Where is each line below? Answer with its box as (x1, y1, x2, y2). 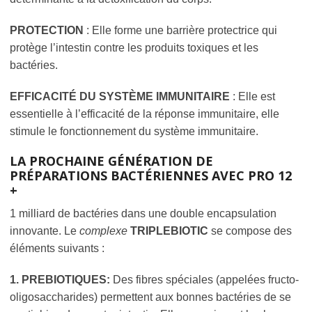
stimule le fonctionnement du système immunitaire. (10, 125, 258, 137)
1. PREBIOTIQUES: (10, 273, 113, 286)
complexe (79, 224, 130, 237)
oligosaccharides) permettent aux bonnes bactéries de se (10, 290, 291, 303)
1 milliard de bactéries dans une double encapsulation (10, 207, 276, 219)
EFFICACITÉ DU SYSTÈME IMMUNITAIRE (10, 90, 230, 102)
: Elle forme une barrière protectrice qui (86, 24, 277, 36)
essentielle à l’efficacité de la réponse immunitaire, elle (10, 107, 279, 120)
